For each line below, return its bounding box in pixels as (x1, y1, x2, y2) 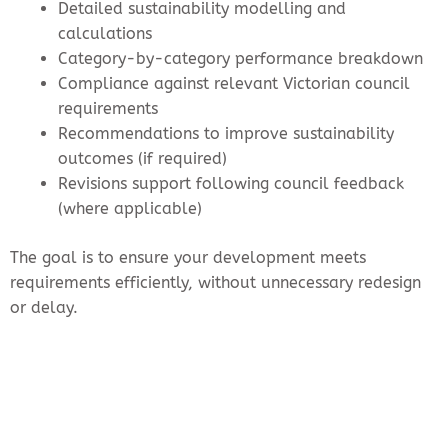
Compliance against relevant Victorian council (58, 73, 410, 93)
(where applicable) (58, 198, 202, 218)
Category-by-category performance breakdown (58, 48, 423, 68)
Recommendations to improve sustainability (58, 123, 394, 143)
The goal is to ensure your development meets (10, 247, 366, 267)
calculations (58, 23, 152, 43)
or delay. (10, 297, 78, 317)
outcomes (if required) (58, 148, 227, 168)
